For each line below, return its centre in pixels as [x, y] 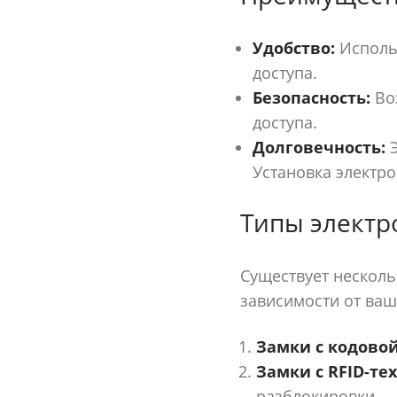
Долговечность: [319, 147]
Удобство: [293, 48]
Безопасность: [311, 97]
